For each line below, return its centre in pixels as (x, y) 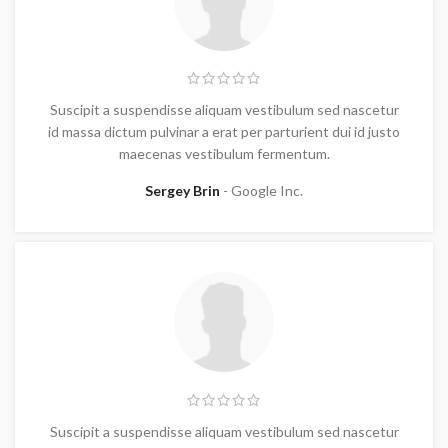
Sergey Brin (184, 191)
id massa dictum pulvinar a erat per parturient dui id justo (224, 132)
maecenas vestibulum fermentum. (224, 154)
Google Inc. (267, 191)
